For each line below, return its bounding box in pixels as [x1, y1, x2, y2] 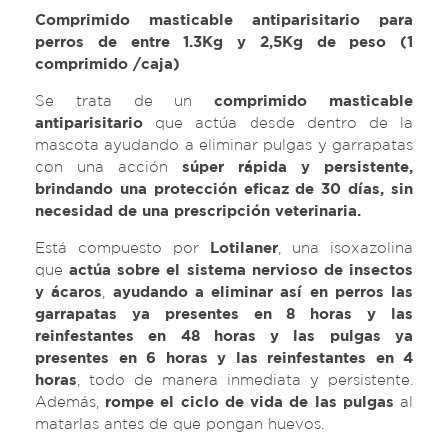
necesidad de [35, 205, 137, 218]
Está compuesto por [35, 242, 210, 255]
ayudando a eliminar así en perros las [112, 286, 413, 299]
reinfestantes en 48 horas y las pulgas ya [35, 330, 413, 343]
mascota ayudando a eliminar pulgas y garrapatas [35, 139, 413, 152]
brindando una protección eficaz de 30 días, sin [35, 183, 413, 196]
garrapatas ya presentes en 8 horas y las [35, 308, 413, 321]
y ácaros [35, 286, 103, 299]
